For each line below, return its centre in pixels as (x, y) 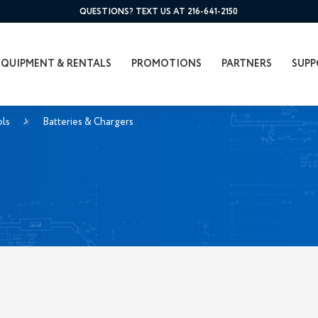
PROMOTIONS (166, 64)
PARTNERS (246, 64)
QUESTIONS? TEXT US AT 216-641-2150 (159, 11)
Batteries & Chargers (88, 122)
